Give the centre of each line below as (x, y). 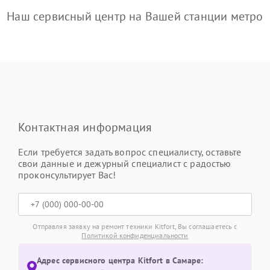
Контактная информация (85, 127)
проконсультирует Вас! (67, 175)
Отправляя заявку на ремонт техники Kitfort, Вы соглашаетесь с (135, 226)
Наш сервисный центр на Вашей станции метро (135, 16)
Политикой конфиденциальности (135, 235)
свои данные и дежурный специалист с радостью (125, 163)
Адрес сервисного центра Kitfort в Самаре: (120, 260)
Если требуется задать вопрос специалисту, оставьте (130, 152)
